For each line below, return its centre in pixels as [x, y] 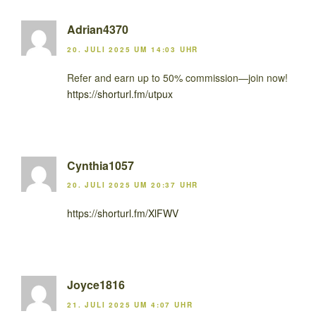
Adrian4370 [98, 30]
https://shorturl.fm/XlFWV [123, 213]
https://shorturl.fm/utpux [120, 93]
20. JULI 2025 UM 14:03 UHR [133, 49]
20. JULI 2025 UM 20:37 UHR [133, 185]
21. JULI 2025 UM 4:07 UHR [130, 304]
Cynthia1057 [101, 165]
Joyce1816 [96, 285]
